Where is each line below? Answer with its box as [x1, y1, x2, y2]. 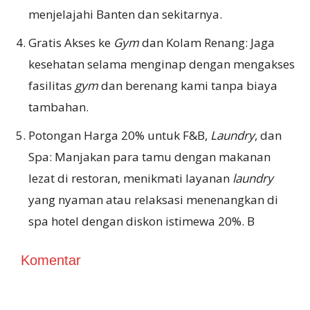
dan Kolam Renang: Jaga [139, 34, 275, 51]
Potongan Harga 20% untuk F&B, [28, 127, 210, 143]
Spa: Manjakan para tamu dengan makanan [28, 148, 271, 165]
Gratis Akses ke [28, 34, 113, 51]
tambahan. [28, 98, 89, 115]
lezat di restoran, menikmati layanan [28, 170, 232, 186]
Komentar [21, 252, 81, 268]
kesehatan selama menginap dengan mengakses [28, 55, 295, 72]
